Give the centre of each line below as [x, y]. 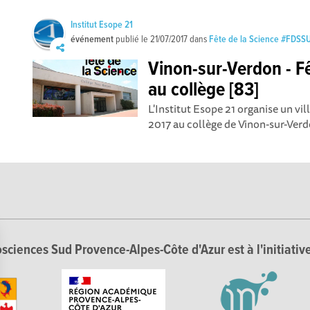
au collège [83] [204, 91]
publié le [132, 39]
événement [92, 39]
